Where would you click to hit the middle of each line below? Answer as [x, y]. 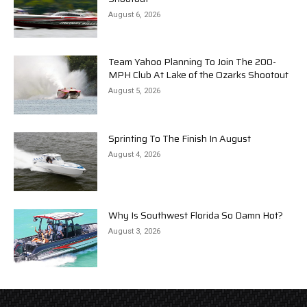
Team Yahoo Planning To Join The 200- [193, 62]
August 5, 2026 [135, 91]
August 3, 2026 [135, 231]
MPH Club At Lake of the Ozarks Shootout [199, 75]
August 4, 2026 [135, 155]
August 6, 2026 [135, 14]
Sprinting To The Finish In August [180, 139]
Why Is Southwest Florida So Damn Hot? [196, 215]
